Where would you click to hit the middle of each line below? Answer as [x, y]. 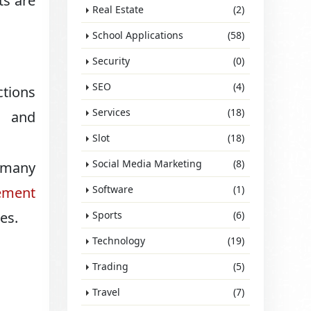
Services [112, 112]
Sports [108, 215]
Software [113, 189]
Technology [119, 241]
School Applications [138, 35]
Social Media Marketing [148, 163]
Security [111, 61]
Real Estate [118, 9]
